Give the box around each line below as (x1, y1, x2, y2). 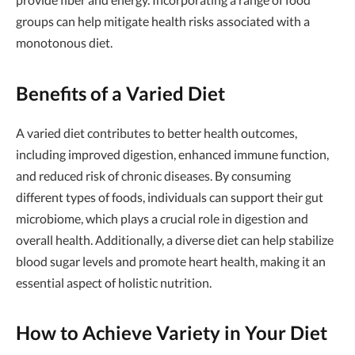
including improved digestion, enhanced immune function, (16, 146, 329, 162)
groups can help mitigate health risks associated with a (16, 13, 310, 29)
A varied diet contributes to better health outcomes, (16, 124, 297, 140)
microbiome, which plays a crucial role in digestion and (16, 210, 308, 226)
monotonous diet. (16, 35, 113, 51)
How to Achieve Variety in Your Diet (16, 321, 327, 345)
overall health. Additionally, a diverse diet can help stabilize (16, 231, 334, 247)
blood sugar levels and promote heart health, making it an (16, 253, 326, 269)
